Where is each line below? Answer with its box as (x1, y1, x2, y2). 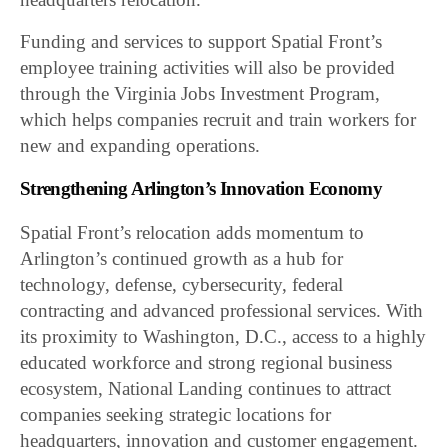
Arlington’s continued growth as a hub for (20, 248, 344, 270)
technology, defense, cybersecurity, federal (20, 274, 344, 296)
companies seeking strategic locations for (20, 404, 332, 426)
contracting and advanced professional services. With (20, 300, 424, 322)
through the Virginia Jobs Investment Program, (20, 83, 381, 105)
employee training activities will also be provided (20, 57, 396, 79)
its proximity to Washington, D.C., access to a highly (20, 326, 427, 348)
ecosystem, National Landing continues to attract (20, 378, 392, 400)
